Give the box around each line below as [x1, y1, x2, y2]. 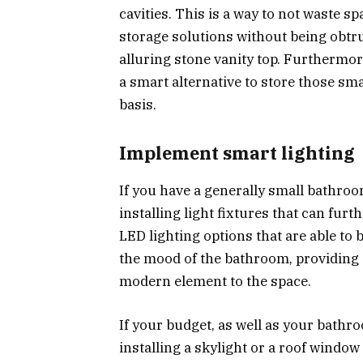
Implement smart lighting [119, 141, 355, 164]
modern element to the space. [119, 271, 311, 290]
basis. [119, 96, 156, 114]
